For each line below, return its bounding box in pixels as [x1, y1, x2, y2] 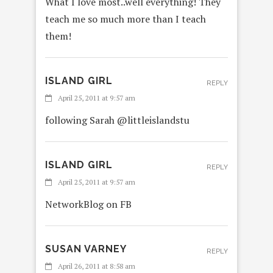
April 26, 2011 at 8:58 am [58, 261, 135, 271]
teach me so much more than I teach [45, 12, 206, 26]
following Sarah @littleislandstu [45, 113, 190, 127]
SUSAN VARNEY [45, 243, 127, 255]
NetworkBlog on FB [45, 197, 132, 211]
